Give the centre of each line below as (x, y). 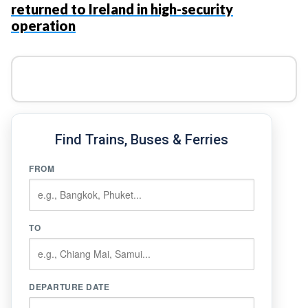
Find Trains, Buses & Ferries (142, 140)
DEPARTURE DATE (69, 287)
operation (43, 26)
